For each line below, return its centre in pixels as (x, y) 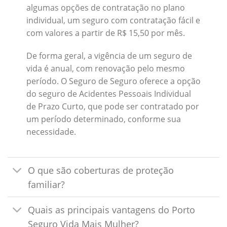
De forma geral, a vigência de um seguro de (109, 56)
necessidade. (51, 132)
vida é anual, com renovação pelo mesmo (105, 69)
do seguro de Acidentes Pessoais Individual (108, 94)
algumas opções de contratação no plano (105, 7)
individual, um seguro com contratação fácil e (113, 20)
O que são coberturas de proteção (101, 170)
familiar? (47, 184)
